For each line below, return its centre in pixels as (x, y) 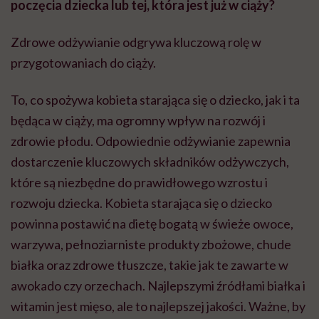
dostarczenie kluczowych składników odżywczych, (150, 162)
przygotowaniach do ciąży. (83, 63)
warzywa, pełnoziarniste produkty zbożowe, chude (151, 245)
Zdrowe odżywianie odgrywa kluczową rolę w (136, 42)
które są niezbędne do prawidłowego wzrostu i (139, 183)
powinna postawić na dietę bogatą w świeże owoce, (152, 224)
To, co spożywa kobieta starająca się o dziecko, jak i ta (155, 100)
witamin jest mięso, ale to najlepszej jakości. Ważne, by (158, 307)
